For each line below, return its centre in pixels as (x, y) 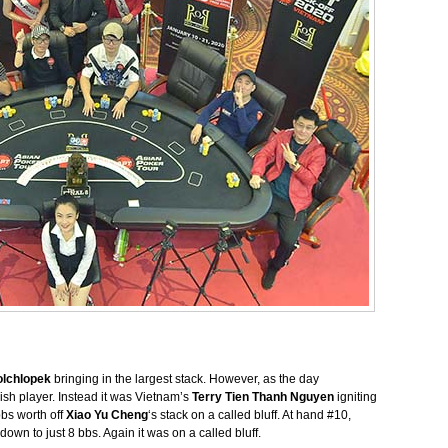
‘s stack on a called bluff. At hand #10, (249, 415)
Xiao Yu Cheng (107, 415)
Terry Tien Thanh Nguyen (263, 397)
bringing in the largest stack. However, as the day (185, 379)
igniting (355, 397)
